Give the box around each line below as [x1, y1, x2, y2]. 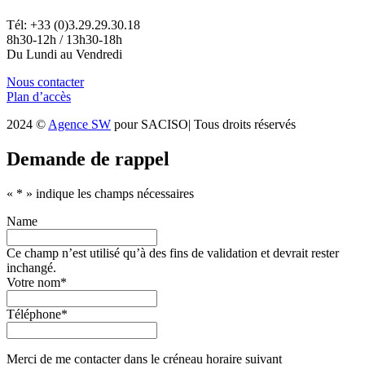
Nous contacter [7, 75, 84, 90]
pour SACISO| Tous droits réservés [111, 117, 296, 132]
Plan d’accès [7, 90, 71, 104]
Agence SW [48, 117, 111, 132]
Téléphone [7, 307, 61, 322]
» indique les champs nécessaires [23, 187, 194, 201]
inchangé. [7, 261, 56, 275]
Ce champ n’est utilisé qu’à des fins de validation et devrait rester [7, 246, 339, 261]
